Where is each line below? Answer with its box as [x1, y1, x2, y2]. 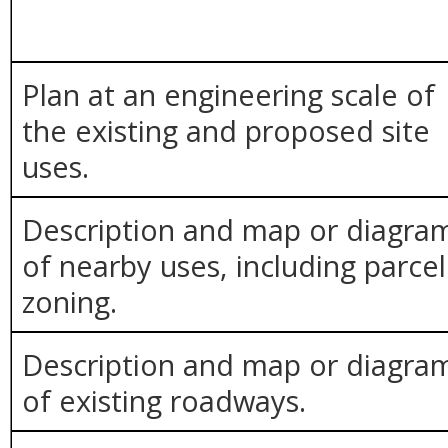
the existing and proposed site [22, 110, 431, 150]
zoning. [22, 281, 118, 321]
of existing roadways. [22, 380, 307, 420]
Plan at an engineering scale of [22, 74, 436, 114]
